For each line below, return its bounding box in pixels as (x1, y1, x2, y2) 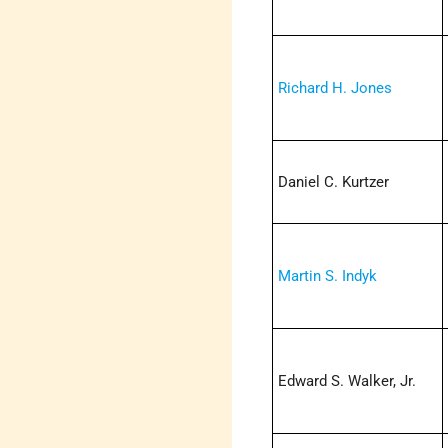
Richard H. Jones (278, 79, 393, 98)
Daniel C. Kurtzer (278, 173, 390, 192)
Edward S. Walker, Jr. (278, 372, 417, 391)
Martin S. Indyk (278, 267, 378, 286)
